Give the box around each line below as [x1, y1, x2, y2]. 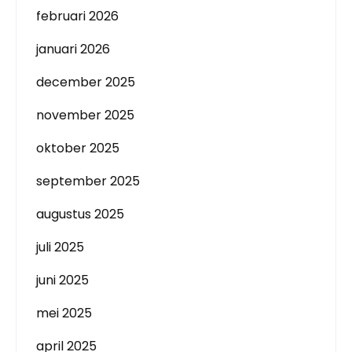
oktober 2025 [36, 139, 119, 158]
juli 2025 [36, 238, 84, 257]
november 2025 [36, 106, 134, 125]
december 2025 [36, 73, 135, 92]
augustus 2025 [36, 205, 124, 224]
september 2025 [36, 172, 140, 191]
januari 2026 [36, 40, 110, 59]
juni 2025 [36, 271, 89, 290]
